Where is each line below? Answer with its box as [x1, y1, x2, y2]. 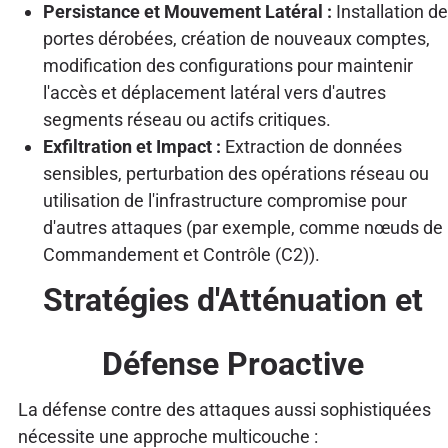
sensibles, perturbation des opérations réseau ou [42, 163, 429, 185]
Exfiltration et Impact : [42, 136, 221, 158]
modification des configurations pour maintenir [42, 55, 413, 77]
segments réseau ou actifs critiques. [42, 109, 331, 131]
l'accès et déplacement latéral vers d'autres [42, 82, 386, 104]
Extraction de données [220, 136, 402, 158]
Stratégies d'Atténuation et [42, 281, 423, 320]
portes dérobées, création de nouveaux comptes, [42, 28, 430, 50]
